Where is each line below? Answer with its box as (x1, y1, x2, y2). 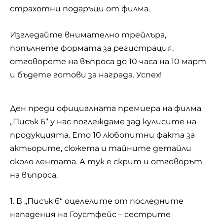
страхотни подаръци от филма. (10, 4, 150, 13)
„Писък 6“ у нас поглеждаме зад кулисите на (10, 117, 196, 126)
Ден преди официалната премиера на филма (10, 104, 201, 113)
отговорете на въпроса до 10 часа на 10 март (10, 56, 206, 66)
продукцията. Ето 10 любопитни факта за (10, 130, 195, 140)
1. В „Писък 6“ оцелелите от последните (10, 196, 184, 206)
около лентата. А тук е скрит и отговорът (10, 157, 202, 166)
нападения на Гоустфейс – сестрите (10, 209, 171, 219)
